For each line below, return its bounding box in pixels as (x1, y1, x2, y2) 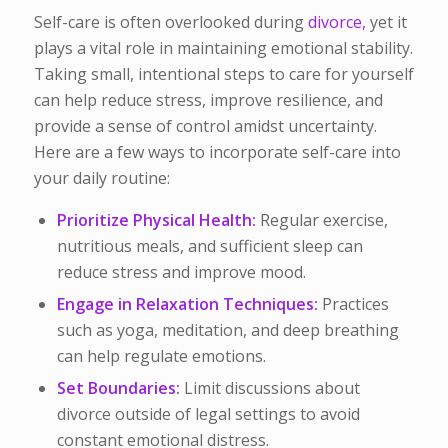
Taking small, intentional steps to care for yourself (33, 62, 414, 85)
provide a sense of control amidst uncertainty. (33, 114, 377, 137)
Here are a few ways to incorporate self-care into (33, 140, 401, 163)
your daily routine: (33, 166, 170, 189)
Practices (317, 293, 389, 316)
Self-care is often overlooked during (33, 10, 308, 33)
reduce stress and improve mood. (56, 261, 306, 284)
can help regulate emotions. (56, 345, 266, 368)
